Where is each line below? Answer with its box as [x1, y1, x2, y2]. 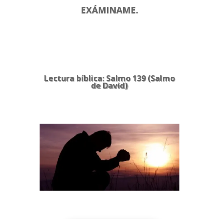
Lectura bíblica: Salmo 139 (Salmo [44, 72, 175, 84]
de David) [91, 80, 128, 91]
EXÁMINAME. [80, 3, 138, 16]
